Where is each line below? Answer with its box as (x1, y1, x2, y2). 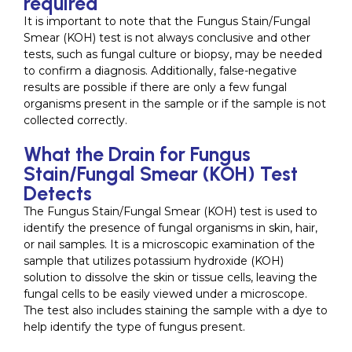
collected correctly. (24, 113, 127, 128)
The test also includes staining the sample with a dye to (24, 303, 328, 318)
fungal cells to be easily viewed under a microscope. (24, 287, 307, 302)
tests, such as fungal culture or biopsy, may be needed (24, 47, 322, 62)
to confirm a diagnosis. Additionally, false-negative (24, 64, 297, 79)
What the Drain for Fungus (24, 142, 251, 167)
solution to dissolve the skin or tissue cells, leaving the (24, 270, 317, 285)
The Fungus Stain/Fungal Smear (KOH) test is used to (24, 204, 317, 219)
